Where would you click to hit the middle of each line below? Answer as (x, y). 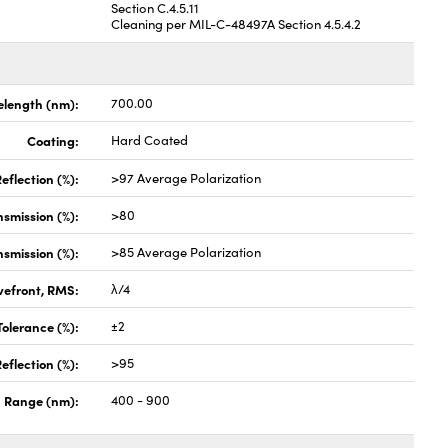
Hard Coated (150, 140)
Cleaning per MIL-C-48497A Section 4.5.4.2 (236, 24)
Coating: (53, 140)
